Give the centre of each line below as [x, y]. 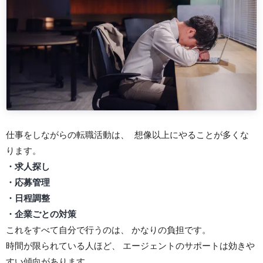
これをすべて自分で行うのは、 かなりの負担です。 [108, 230]
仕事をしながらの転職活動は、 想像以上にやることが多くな [127, 135]
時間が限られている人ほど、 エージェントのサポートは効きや [130, 246]
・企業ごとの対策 [41, 214]
